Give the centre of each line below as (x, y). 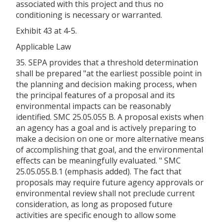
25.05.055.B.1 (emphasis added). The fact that (99, 171)
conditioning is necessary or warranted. (89, 15)
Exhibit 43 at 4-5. (46, 30)
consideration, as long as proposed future (94, 204)
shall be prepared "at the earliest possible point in (109, 73)
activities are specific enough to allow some (96, 215)
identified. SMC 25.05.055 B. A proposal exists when (110, 117)
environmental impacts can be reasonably (93, 106)
